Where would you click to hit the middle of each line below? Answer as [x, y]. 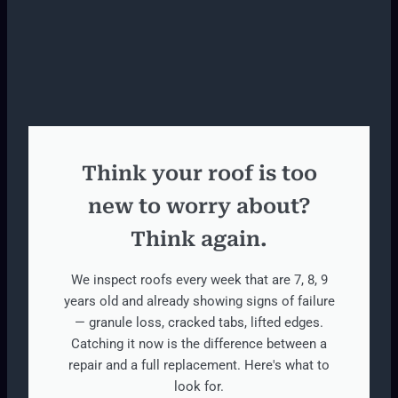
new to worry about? [199, 207]
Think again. [199, 240]
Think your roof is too [199, 174]
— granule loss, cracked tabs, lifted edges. [199, 323]
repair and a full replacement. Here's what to [199, 366]
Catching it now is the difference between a [199, 344]
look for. [199, 387]
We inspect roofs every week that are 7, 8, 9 [199, 280]
